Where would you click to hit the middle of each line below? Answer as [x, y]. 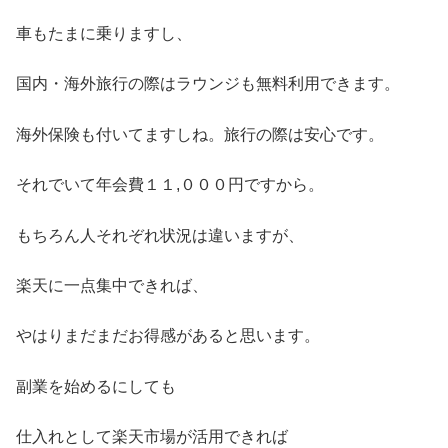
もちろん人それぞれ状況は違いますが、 [160, 235]
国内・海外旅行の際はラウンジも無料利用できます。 [208, 84]
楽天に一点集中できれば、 [112, 285]
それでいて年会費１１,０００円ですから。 [170, 185]
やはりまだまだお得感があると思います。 [168, 336]
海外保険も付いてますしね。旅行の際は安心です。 [200, 134]
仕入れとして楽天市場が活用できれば [152, 437]
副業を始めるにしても [96, 386]
